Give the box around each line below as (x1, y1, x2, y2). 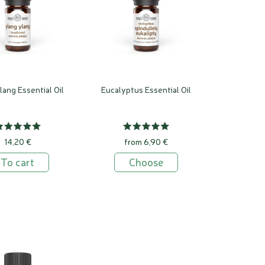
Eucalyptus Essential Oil (101, 84, 192, 95)
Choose (129, 154, 164, 169)
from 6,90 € (124, 136, 169, 147)
